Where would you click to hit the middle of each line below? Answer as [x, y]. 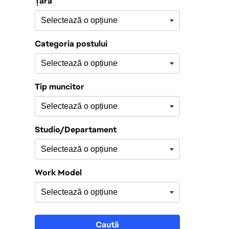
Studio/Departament [76, 130]
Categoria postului [71, 44]
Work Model [58, 173]
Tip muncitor [60, 87]
